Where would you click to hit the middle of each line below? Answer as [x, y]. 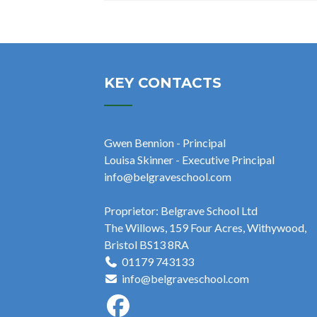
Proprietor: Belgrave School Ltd [181, 211]
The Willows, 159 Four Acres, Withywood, [205, 227]
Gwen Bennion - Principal [165, 143]
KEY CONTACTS [163, 83]
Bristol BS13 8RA [146, 244]
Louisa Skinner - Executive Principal [189, 160]
